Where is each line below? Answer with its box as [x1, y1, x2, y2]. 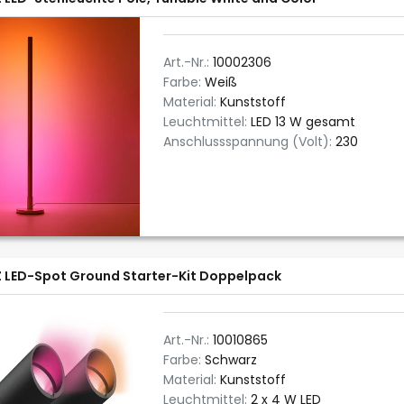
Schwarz [205, 351, 257, 369]
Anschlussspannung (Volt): [163, 133, 335, 151]
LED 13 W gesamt [251, 113, 355, 131]
